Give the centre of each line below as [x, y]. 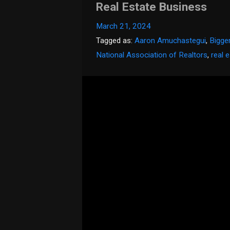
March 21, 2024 [124, 26]
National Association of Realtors [152, 55]
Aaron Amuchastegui [170, 41]
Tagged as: [116, 41]
